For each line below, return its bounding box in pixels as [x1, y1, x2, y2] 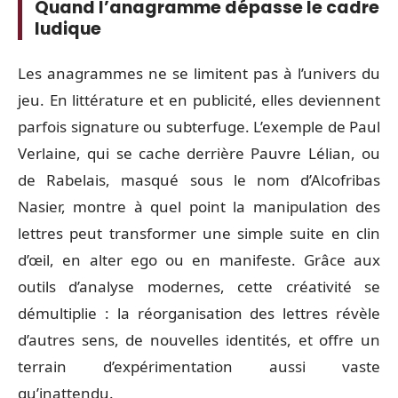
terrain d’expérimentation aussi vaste [18, 355, 380, 377]
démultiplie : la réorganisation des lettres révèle [18, 302, 380, 323]
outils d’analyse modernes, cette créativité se [18, 275, 380, 297]
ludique [35, 17, 101, 41]
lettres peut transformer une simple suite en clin [18, 222, 380, 243]
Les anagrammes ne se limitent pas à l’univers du [18, 62, 380, 84]
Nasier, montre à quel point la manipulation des [18, 195, 380, 217]
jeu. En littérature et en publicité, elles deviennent [18, 89, 380, 110]
